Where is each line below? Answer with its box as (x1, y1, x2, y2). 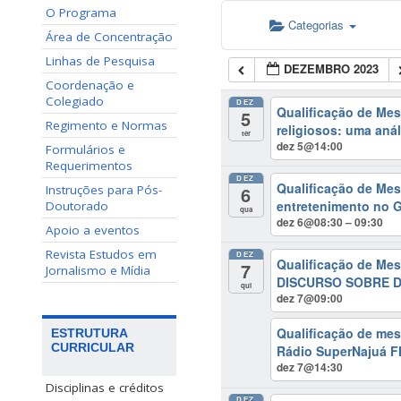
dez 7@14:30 (277, 359, 343, 376)
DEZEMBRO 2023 (284, 60, 380, 78)
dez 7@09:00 (277, 289, 343, 306)
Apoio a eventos (46, 222, 140, 238)
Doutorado (46, 198, 108, 214)
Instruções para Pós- (46, 182, 162, 198)
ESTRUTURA (51, 326, 128, 341)
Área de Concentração (46, 29, 173, 45)
